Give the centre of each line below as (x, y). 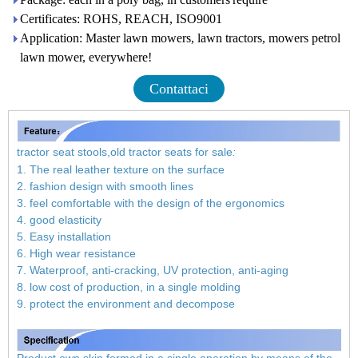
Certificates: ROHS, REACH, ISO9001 (121, 19)
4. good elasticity (59, 220)
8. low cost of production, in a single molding (129, 287)
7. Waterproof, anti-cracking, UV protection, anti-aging (153, 270)
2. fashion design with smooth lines (105, 187)
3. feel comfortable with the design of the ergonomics (151, 203)
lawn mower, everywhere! (86, 57)
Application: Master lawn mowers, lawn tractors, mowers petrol (180, 38)
